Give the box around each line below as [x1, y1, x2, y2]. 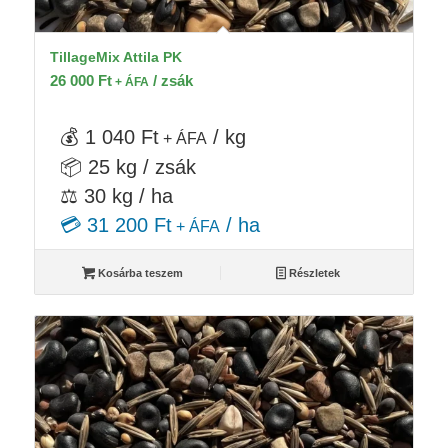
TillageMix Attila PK [49, 48, 182, 65]
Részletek [286, 266, 341, 279]
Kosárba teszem [94, 266, 183, 279]
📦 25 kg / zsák [59, 155, 196, 178]
